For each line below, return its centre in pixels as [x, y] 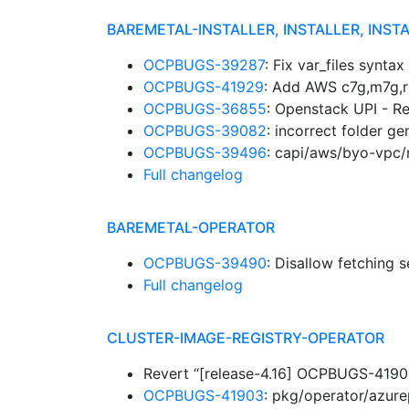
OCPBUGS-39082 [205, 131]
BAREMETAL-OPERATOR [191, 227]
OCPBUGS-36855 [205, 109]
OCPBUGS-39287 [204, 65]
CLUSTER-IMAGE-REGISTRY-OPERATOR [246, 338]
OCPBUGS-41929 [204, 87]
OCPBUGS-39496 [205, 152]
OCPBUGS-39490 [205, 263]
